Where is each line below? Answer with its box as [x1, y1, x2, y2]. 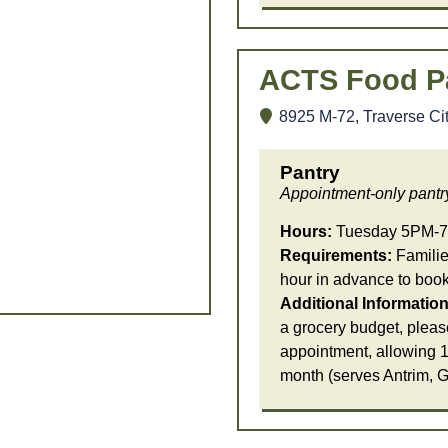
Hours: [279, 223, 332, 241]
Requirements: [279, 247, 392, 265]
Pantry [279, 162, 340, 184]
